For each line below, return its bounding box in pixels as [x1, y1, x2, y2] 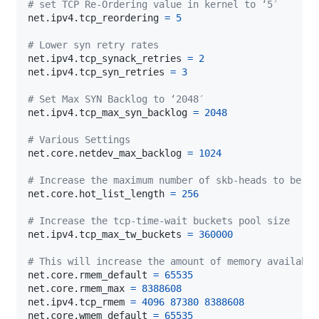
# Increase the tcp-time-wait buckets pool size [28, 214, 290, 226]
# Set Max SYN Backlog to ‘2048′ [28, 93, 204, 105]
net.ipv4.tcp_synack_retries [28, 52, 187, 64]
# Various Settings [28, 133, 130, 145]
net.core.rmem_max [28, 282, 130, 294]
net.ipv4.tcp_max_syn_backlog [28, 106, 193, 118]
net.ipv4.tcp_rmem [28, 296, 130, 308]
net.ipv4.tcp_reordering [28, 11, 164, 23]
